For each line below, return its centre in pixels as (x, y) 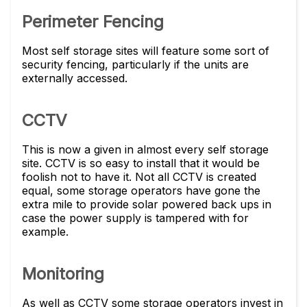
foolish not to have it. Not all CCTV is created (139, 177)
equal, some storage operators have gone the (141, 191)
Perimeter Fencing (93, 22)
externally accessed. (78, 78)
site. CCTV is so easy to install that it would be (141, 163)
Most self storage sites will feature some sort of (146, 51)
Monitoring (63, 274)
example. (47, 232)
